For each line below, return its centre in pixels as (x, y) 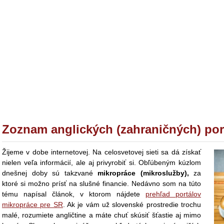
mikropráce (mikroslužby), (143, 173)
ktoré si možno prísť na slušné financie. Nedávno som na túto (101, 183)
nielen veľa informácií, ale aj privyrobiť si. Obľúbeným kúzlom (101, 162)
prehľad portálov (173, 194)
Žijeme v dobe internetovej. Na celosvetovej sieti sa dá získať (101, 152)
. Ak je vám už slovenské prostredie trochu (132, 204)
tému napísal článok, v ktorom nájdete (74, 194)
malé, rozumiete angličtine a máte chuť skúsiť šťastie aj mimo (101, 215)
